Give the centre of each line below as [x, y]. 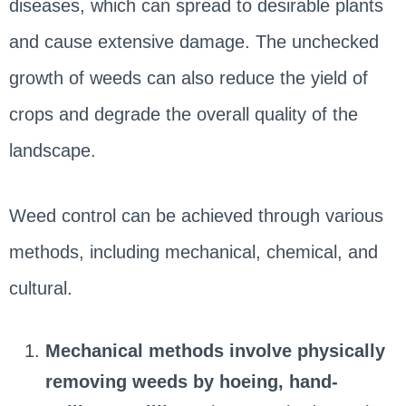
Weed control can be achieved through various [196, 215]
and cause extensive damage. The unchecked [193, 41]
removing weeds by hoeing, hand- [191, 381]
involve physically [307, 350]
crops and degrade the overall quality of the [183, 114]
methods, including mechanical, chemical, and [193, 251]
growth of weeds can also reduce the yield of [188, 77]
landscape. [52, 150]
